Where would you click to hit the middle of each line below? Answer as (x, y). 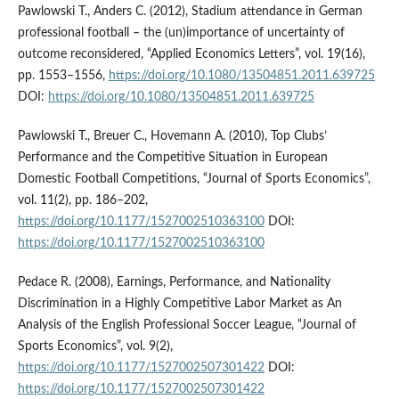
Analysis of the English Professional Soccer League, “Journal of (187, 326)
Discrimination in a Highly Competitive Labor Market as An (179, 304)
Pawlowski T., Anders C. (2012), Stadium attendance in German (190, 12)
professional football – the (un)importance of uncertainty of (181, 33)
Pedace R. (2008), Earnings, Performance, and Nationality (174, 283)
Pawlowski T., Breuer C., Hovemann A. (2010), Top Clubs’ (172, 137)
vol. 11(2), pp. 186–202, (82, 201)
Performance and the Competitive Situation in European (172, 158)
